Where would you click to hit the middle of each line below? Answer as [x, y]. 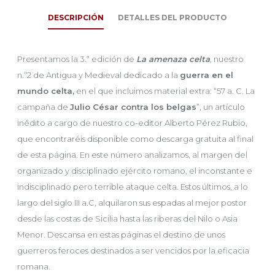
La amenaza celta [173, 59]
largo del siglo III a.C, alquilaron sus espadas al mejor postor [132, 203]
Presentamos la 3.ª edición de [77, 59]
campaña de [44, 107]
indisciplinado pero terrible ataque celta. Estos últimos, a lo [133, 187]
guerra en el [207, 75]
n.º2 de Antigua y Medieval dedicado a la [99, 75]
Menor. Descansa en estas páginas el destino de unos [121, 234]
